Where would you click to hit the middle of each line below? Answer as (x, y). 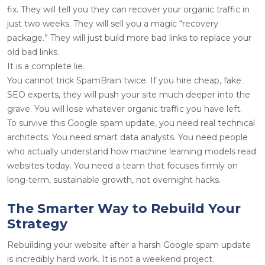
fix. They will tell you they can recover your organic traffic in (128, 9)
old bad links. (33, 52)
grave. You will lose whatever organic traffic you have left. (125, 109)
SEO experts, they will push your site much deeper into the (129, 94)
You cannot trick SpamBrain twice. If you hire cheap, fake (124, 80)
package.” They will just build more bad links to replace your (129, 38)
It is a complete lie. (46, 66)
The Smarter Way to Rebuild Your (124, 208)
